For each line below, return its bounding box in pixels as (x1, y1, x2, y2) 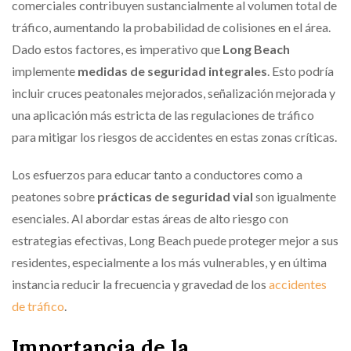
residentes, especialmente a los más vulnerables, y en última (12, 255, 327, 270)
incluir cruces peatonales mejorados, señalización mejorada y (12, 85, 335, 100)
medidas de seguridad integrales (78, 63, 267, 78)
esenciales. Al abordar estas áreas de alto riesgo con (12, 211, 288, 226)
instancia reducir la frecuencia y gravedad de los (12, 277, 269, 291)
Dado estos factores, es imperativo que (12, 42, 223, 56)
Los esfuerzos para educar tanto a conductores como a (12, 167, 302, 182)
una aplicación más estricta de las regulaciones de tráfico (12, 107, 314, 122)
